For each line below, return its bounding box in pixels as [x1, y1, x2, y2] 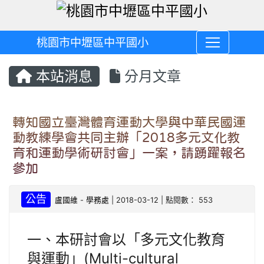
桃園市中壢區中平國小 [37, 35, 149, 50]
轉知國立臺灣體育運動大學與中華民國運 [12, 115, 246, 129]
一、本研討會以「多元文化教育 [27, 231, 225, 249]
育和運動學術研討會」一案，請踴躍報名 [12, 146, 246, 160]
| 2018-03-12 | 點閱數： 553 [109, 196, 213, 205]
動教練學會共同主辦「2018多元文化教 [12, 131, 240, 144]
